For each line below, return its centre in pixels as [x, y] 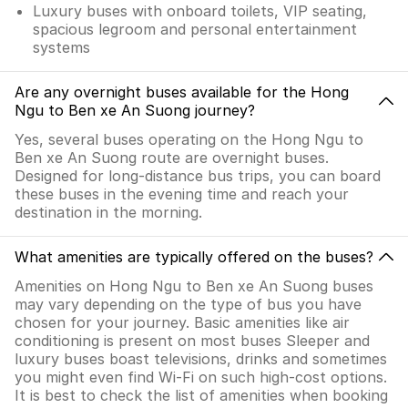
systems [61, 47]
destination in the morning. [108, 212]
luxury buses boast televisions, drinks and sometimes [201, 359]
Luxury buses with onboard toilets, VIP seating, [200, 11]
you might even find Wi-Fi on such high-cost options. [201, 377]
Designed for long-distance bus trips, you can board [198, 176]
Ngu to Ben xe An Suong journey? [135, 110]
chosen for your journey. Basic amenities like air [182, 322]
